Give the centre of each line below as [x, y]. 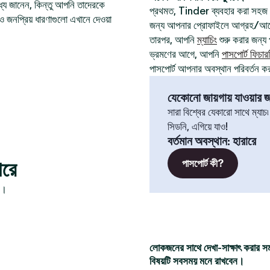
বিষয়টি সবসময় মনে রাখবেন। [197, 261]
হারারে [244, 141]
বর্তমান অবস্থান [197, 141]
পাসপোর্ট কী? [203, 163]
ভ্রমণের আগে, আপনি [186, 54]
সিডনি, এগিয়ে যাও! [198, 127]
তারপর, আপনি [173, 40]
